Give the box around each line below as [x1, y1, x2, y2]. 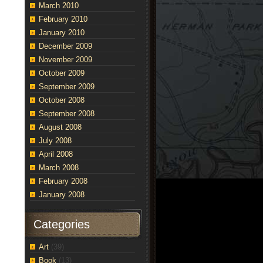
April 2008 [39, 150, 73, 159]
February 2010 [39, 15, 87, 23]
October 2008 [39, 96, 85, 104]
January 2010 [39, 28, 85, 37]
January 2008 [39, 190, 85, 199]
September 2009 [39, 82, 95, 91]
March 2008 [39, 163, 79, 172]
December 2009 [39, 42, 92, 50]
